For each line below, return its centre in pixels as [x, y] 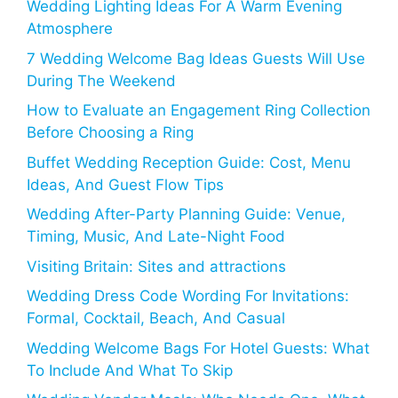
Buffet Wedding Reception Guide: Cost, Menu [189, 162]
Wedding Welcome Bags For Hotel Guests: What [198, 348]
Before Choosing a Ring [110, 133]
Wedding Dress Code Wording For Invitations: [188, 296]
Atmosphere [70, 29]
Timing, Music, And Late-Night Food [156, 237]
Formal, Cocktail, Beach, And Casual [156, 318]
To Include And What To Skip [130, 370]
